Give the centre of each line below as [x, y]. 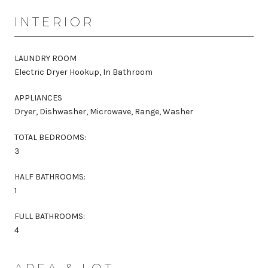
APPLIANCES [38, 98]
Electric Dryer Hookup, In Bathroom [83, 72]
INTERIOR [54, 22]
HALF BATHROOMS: [50, 176]
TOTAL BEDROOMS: [50, 137]
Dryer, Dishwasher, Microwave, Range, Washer [104, 111]
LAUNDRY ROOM [45, 58]
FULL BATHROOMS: [50, 216]
